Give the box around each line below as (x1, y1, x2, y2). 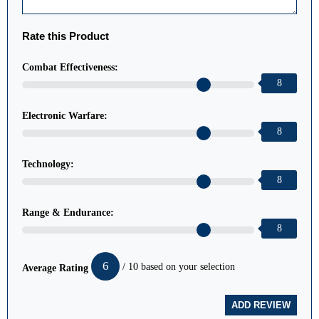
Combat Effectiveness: (22, 61, 118, 73)
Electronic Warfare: (22, 110, 108, 121)
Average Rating (22, 262, 88, 273)
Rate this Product (22, 29, 109, 42)
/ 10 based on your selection (120, 261, 235, 272)
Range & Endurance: (22, 206, 114, 218)
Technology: (22, 158, 74, 169)
